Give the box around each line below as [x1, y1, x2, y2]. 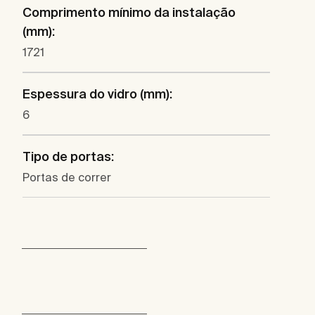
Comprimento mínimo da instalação [22, 5, 236, 20]
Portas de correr [22, 171, 111, 184]
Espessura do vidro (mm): [22, 86, 172, 102]
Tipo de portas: [22, 149, 114, 165]
